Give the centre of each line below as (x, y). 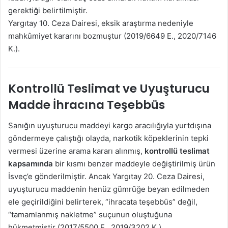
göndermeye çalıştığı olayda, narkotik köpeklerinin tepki (108, 138)
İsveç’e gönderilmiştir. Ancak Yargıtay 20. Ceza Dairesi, (106, 176)
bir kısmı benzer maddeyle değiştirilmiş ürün (134, 163)
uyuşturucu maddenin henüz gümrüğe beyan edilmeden (109, 189)
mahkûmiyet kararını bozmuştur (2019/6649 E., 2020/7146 (112, 36)
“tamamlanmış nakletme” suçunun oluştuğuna (90, 214)
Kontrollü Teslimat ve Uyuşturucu (109, 89)
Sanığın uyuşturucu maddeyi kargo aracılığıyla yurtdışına (110, 125)
